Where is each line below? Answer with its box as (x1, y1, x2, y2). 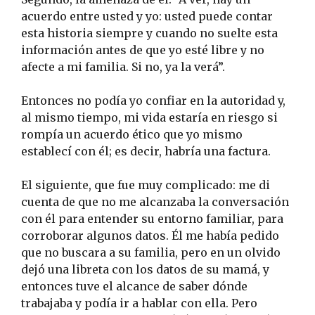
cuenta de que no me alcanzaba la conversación (21, 195, 289, 210)
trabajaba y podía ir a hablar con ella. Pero (21, 296, 257, 311)
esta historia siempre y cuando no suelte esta (21, 26, 278, 41)
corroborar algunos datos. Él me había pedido (21, 229, 279, 243)
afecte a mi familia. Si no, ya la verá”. (21, 60, 225, 75)
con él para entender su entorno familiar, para (21, 212, 283, 226)
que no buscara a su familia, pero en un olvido (21, 245, 281, 260)
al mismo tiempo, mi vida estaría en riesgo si (21, 110, 278, 125)
